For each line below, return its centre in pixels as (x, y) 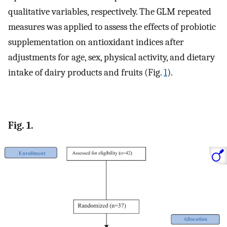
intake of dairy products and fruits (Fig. (86, 72)
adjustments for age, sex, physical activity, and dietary (111, 57)
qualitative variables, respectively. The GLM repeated (110, 11)
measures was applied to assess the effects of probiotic (112, 27)
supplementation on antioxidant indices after (96, 42)
